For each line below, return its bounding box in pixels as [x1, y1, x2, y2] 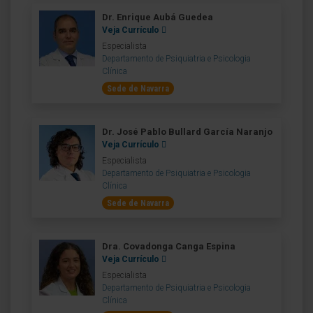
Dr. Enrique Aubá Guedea [102, 12, 213, 22]
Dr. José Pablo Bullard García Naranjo [102, 126, 272, 137]
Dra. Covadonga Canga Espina [102, 241, 235, 252]
